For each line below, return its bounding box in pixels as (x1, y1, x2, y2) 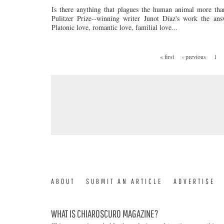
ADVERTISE (173, 177, 215, 185)
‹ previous (182, 52, 206, 60)
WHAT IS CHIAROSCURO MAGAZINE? (51, 207, 158, 219)
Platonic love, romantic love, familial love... (51, 22, 177, 32)
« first (160, 52, 174, 60)
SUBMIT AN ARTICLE (86, 177, 162, 185)
